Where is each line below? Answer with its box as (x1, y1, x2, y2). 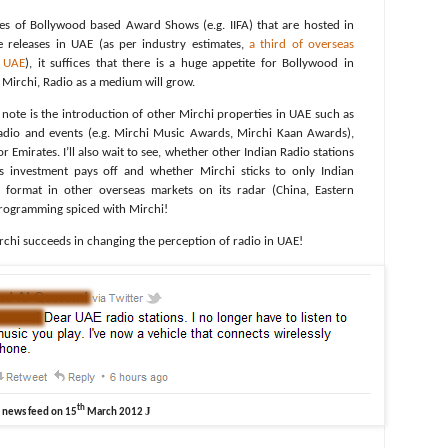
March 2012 (85, 407, 145, 419)
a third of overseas (248, 37, 355, 51)
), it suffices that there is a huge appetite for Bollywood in (25, 56, 355, 70)
